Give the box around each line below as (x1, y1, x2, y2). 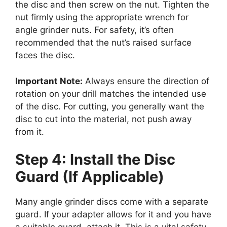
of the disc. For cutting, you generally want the (15, 101, 204, 111)
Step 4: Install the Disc (15, 150, 175, 169)
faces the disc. (15, 50, 75, 61)
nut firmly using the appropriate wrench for (15, 12, 188, 23)
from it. (15, 126, 44, 137)
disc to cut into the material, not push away (15, 113, 192, 124)
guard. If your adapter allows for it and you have (15, 209, 211, 220)
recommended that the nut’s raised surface (15, 37, 192, 48)
